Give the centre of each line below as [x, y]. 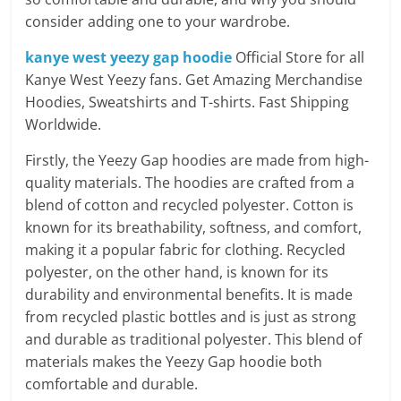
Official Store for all [299, 57]
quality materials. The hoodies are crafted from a [190, 183]
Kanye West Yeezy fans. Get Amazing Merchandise [194, 80]
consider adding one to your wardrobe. [158, 21]
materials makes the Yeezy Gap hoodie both [174, 362]
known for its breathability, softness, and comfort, [194, 227]
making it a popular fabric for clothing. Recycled [186, 250]
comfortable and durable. [112, 384]
